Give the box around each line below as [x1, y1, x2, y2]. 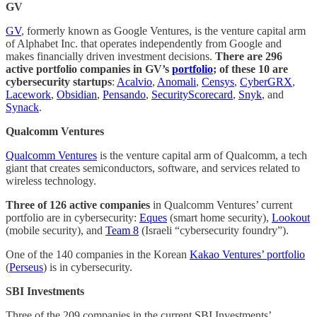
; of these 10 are [213, 63, 288, 76]
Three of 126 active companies [6, 199, 150, 212]
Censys [202, 76, 234, 88]
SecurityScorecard [151, 88, 233, 101]
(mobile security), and [6, 224, 105, 237]
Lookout [272, 212, 310, 224]
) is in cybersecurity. [43, 261, 132, 274]
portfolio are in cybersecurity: [6, 212, 139, 224]
